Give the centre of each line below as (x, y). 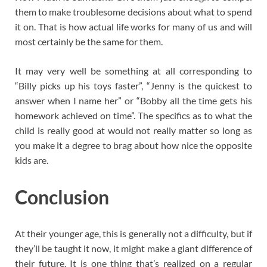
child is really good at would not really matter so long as (133, 130)
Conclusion (62, 197)
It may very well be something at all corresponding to (133, 70)
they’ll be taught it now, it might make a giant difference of (133, 249)
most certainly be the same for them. (89, 41)
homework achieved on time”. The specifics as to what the (133, 115)
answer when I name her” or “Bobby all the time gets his (133, 100)
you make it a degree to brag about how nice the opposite (133, 145)
